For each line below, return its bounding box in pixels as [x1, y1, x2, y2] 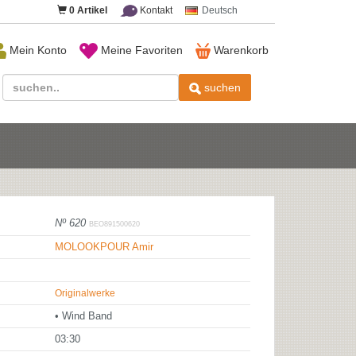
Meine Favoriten [97, 44, 183, 56]
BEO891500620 [89, 220, 140, 228]
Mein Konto [6, 44, 67, 56]
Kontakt [137, 5, 172, 16]
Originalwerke [55, 288, 115, 299]
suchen [201, 81, 241, 94]
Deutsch [202, 5, 238, 16]
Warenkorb [211, 44, 269, 56]
